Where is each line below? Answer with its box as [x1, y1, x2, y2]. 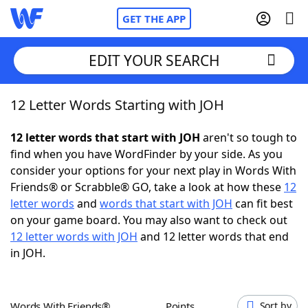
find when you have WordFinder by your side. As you [10, 146, 283, 162]
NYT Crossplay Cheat [38, 171, 145, 186]
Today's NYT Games [38, 247, 143, 262]
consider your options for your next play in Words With [10, 163, 296, 178]
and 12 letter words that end [137, 229, 289, 244]
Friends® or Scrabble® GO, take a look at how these [10, 179, 284, 195]
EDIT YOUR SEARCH [88, 50, 220, 70]
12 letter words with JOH [10, 229, 137, 244]
